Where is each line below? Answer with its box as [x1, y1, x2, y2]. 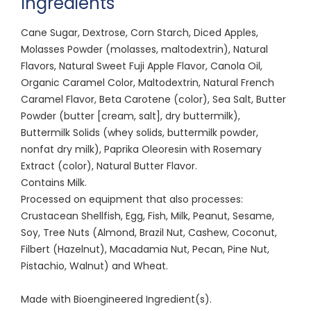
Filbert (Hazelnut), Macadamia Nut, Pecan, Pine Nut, [21, 242, 269, 256]
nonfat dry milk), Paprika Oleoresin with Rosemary [21, 142, 262, 156]
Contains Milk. [21, 175, 87, 190]
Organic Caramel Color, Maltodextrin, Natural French [21, 75, 274, 90]
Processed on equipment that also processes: [21, 192, 243, 206]
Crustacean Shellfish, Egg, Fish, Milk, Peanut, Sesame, [21, 208, 274, 223]
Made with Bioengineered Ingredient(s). [21, 292, 212, 306]
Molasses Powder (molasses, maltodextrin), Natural [21, 42, 268, 56]
